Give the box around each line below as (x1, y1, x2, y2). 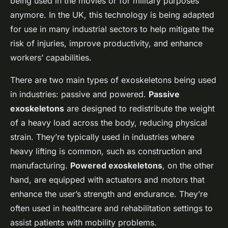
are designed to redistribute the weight (64, 103, 215, 114)
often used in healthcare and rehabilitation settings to (10, 203, 213, 214)
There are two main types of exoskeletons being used (10, 75, 216, 85)
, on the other (162, 160, 214, 171)
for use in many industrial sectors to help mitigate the (10, 24, 214, 35)
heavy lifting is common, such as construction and (10, 146, 202, 157)
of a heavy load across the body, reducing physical (10, 118, 207, 128)
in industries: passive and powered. (10, 89, 149, 100)
